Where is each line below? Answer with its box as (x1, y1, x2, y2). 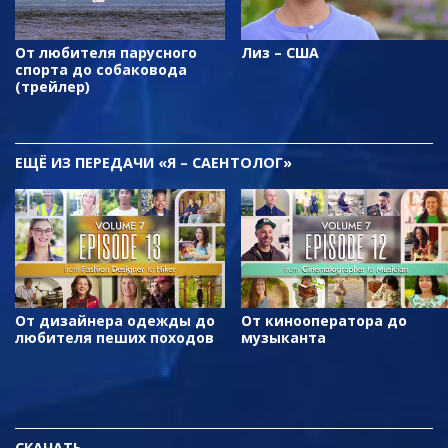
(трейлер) (15, 77, 90, 97)
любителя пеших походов (15, 328, 214, 348)
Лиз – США (241, 43, 319, 63)
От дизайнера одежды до (15, 311, 215, 331)
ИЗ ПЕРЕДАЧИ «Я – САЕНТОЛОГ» (47, 153, 292, 173)
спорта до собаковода (15, 60, 187, 80)
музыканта (241, 328, 326, 348)
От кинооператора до (241, 311, 407, 331)
